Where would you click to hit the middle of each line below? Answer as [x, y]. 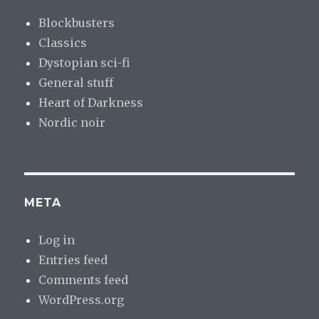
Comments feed [84, 280]
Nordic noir [72, 123]
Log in [57, 240]
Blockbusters [77, 23]
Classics [63, 43]
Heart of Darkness [91, 103]
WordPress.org [82, 300]
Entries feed [73, 260]
